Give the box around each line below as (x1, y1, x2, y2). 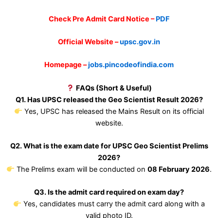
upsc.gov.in (120, 37, 160, 46)
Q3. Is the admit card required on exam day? (34, 188, 184, 197)
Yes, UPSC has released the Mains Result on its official (22, 107, 204, 116)
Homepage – (44, 60, 88, 70)
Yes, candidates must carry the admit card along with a (21, 200, 205, 209)
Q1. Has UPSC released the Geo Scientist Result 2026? (15, 95, 203, 104)
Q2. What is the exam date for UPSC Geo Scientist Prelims (10, 142, 208, 151)
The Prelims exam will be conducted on (14, 165, 147, 174)
